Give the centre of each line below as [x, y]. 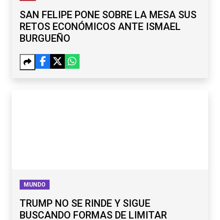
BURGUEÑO [45, 39]
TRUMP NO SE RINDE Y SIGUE [85, 204]
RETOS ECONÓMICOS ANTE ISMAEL [100, 27]
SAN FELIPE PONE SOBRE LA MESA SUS [108, 15]
